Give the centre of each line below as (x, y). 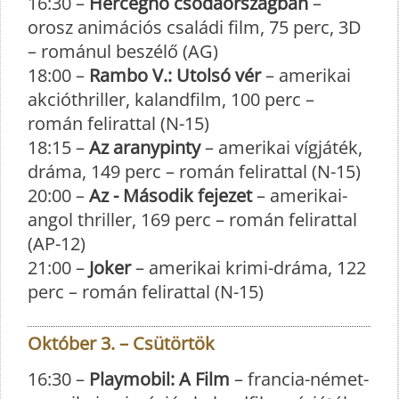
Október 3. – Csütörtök (121, 343)
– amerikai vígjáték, (281, 147)
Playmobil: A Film (159, 379)
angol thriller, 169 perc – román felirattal (192, 219)
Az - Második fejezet (171, 195)
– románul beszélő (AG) (123, 51)
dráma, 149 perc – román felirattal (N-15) (194, 171)
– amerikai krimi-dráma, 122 (248, 267)
